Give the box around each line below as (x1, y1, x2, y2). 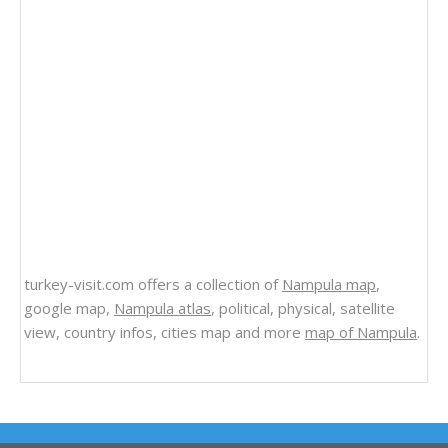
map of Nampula (305, 322, 417, 343)
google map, (24, 298, 114, 319)
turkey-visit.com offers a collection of (24, 274, 282, 295)
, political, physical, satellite (211, 298, 395, 319)
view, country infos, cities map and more (24, 322, 305, 343)
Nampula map (282, 274, 376, 295)
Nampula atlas (114, 298, 211, 319)
